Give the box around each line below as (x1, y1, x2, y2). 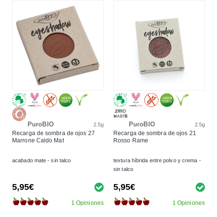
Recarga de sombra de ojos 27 (12, 129, 95, 137)
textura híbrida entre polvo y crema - (113, 157, 201, 163)
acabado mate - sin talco (12, 157, 71, 163)
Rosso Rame (113, 137, 148, 144)
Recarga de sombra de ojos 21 (113, 129, 196, 137)
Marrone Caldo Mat (12, 137, 64, 144)
